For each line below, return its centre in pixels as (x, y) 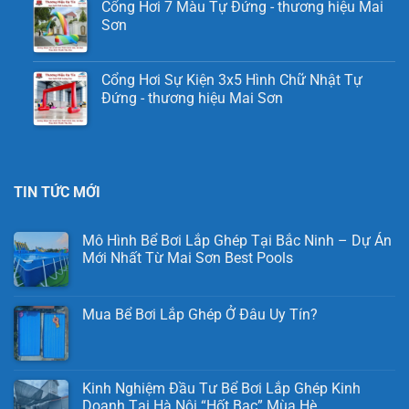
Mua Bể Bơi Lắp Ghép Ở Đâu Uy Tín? (202, 314)
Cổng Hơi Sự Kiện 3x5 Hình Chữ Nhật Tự (231, 80)
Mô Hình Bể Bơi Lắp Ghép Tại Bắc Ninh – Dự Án (237, 240)
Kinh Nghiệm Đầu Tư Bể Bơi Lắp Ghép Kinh (221, 388)
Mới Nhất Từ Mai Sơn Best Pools (188, 257)
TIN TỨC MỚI (57, 192)
